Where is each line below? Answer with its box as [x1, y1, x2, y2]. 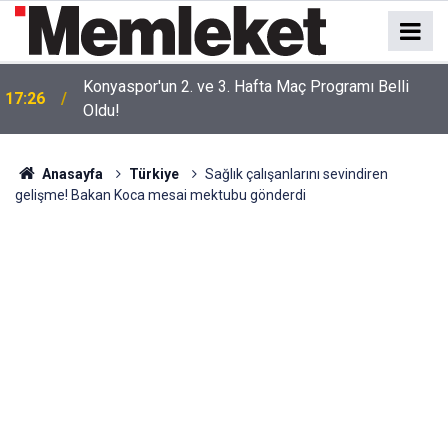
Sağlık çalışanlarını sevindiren [204, 166, 388, 182]
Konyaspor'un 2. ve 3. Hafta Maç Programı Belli [83, 77, 409, 96]
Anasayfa [38, 166, 103, 182]
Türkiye [128, 166, 179, 182]
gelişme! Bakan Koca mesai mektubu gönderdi [15, 187, 306, 203]
